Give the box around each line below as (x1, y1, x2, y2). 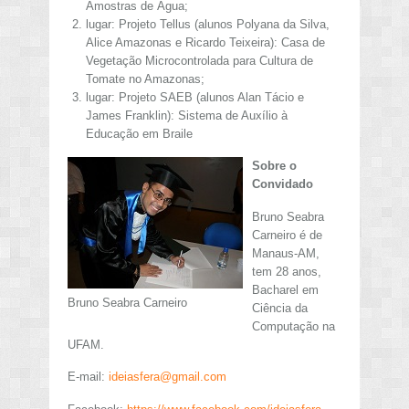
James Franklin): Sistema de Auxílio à (85, 108, 288, 122)
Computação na (252, 319, 335, 333)
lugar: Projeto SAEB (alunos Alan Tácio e (85, 89, 304, 104)
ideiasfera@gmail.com (109, 370, 226, 384)
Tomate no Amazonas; (85, 71, 204, 86)
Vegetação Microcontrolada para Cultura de (85, 53, 313, 68)
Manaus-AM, (252, 246, 320, 260)
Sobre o (252, 159, 297, 173)
